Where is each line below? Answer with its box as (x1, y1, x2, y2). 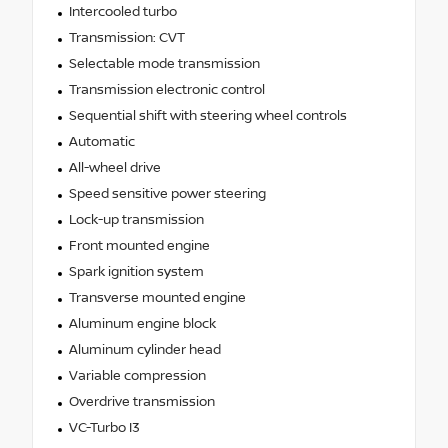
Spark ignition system (68, 264, 204, 281)
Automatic (68, 134, 135, 151)
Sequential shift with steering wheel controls (68, 108, 347, 125)
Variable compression (68, 368, 206, 385)
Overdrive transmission (68, 394, 215, 411)
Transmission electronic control (68, 82, 265, 99)
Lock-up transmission (68, 212, 204, 229)
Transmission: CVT (68, 30, 185, 47)
